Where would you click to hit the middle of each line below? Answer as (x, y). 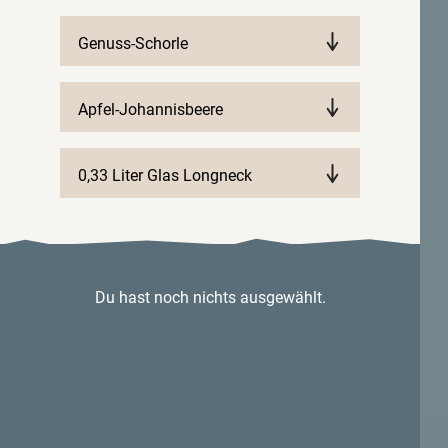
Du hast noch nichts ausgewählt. (210, 297)
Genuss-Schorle (132, 43)
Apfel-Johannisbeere (150, 109)
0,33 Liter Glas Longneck (164, 175)
